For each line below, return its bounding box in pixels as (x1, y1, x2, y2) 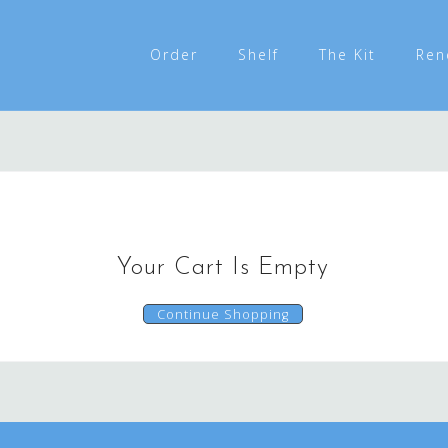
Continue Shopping (157, 306, 289, 323)
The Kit (319, 45, 376, 64)
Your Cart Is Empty (117, 256, 329, 280)
